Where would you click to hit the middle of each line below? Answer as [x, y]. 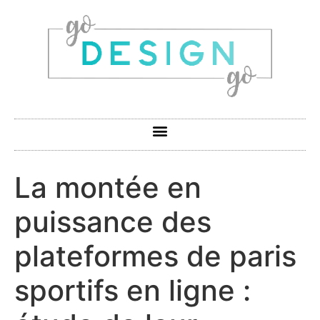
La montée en [108, 187]
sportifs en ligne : [132, 290]
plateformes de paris [155, 256]
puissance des [113, 221]
